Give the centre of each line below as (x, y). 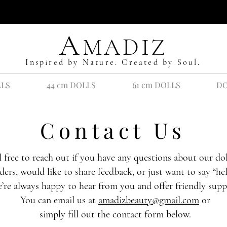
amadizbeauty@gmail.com (149, 200)
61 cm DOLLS (156, 85)
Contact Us (113, 130)
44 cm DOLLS (71, 85)
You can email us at (59, 200)
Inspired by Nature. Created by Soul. (113, 63)
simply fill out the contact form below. (115, 215)
